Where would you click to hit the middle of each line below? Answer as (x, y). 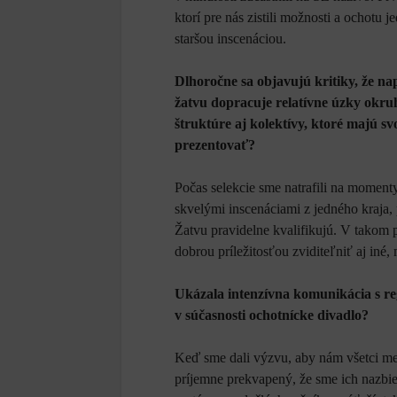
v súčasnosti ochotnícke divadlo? (272, 315)
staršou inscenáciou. (230, 39)
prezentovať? (215, 145)
